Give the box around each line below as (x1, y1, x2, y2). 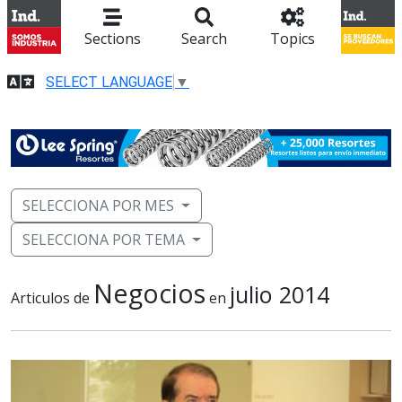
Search (181, 29, 228, 48)
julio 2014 (230, 279, 329, 310)
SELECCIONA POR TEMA (22, 230, 185, 250)
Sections (84, 29, 142, 48)
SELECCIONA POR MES (22, 196, 174, 216)
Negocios (93, 275, 205, 311)
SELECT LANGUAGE (46, 73, 172, 91)
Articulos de (11, 288, 93, 309)
